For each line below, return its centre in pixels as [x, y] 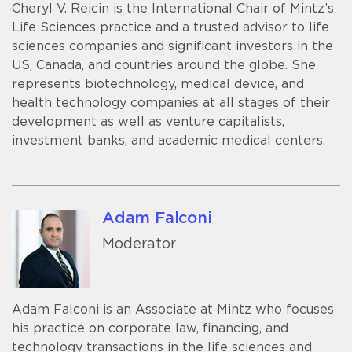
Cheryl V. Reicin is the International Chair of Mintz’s [173, 9]
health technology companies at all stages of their [171, 103]
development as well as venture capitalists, [148, 122]
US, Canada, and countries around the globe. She [164, 66]
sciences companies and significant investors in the [172, 47]
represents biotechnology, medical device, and [158, 84]
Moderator [139, 244]
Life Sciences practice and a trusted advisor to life [170, 28]
